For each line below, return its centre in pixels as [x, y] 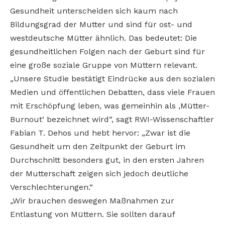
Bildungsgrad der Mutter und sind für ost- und [101, 24]
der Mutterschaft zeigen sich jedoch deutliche [99, 173]
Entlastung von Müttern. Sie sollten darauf [92, 214]
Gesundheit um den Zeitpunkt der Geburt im [98, 146]
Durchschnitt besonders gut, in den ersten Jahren [107, 160]
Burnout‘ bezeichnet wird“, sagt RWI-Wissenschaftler [112, 119]
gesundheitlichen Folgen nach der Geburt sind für [107, 51]
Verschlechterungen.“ [51, 187]
